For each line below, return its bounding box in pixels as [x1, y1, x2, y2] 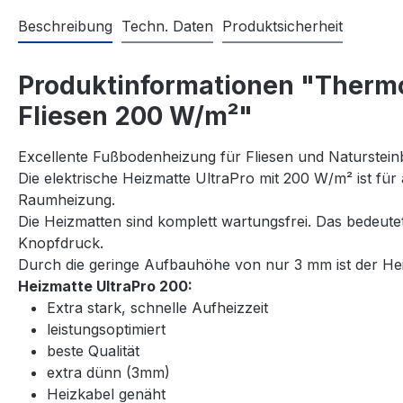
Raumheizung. [18, 190, 115, 209]
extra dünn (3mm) [47, 363, 170, 381]
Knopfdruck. [18, 233, 103, 252]
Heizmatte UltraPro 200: [18, 276, 193, 295]
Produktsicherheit [222, 16, 343, 35]
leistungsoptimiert [47, 319, 166, 338]
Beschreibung [18, 16, 112, 35]
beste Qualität [47, 341, 139, 360]
